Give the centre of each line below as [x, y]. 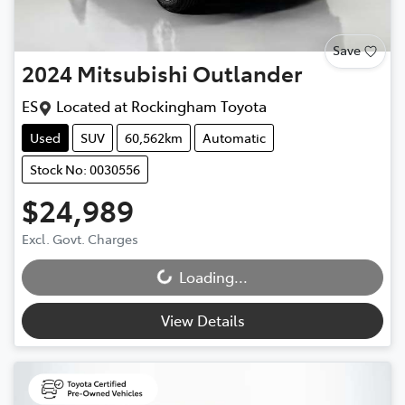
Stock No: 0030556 [85, 169]
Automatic [234, 137]
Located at [90, 105]
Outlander [247, 72]
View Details [202, 320]
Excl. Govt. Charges [80, 238]
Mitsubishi [132, 72]
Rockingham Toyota [199, 105]
